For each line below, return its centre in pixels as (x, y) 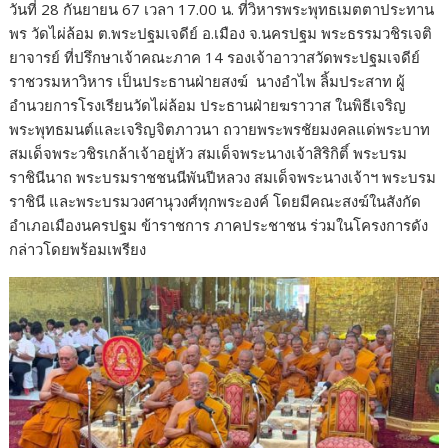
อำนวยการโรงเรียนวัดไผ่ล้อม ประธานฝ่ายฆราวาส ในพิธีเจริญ (208, 105)
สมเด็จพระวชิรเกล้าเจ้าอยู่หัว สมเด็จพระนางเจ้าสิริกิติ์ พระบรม (208, 153)
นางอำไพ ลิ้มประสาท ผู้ (331, 81)
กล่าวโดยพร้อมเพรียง (78, 249)
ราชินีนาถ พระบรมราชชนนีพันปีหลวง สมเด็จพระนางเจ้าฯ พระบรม (223, 177)
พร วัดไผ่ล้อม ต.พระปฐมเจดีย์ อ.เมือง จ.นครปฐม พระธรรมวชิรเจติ (221, 33)
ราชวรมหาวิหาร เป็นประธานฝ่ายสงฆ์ (129, 81)
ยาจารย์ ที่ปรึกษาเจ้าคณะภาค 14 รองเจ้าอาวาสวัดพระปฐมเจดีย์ (215, 57)
